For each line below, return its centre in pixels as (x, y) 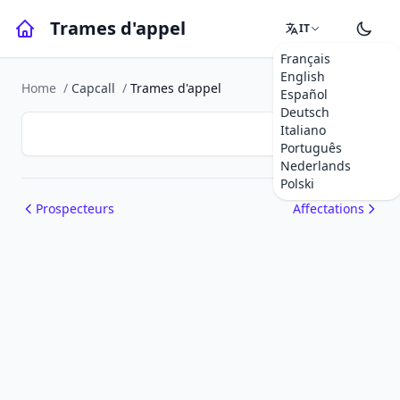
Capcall (93, 88)
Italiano (303, 130)
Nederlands (316, 166)
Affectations (329, 208)
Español (304, 94)
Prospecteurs (75, 208)
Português (311, 148)
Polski (297, 183)
